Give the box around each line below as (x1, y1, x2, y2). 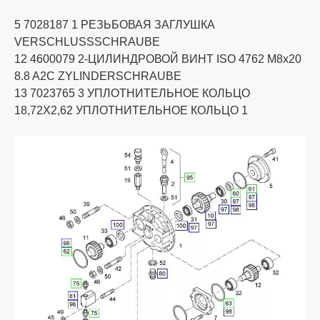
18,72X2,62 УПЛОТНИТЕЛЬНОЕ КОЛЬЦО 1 (14, 104, 248, 116)
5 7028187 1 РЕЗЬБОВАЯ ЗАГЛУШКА (14, 18, 215, 31)
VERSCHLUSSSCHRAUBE (14, 35, 160, 48)
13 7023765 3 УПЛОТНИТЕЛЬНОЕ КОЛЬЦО (14, 86, 250, 99)
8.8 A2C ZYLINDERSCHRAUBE (14, 69, 181, 82)
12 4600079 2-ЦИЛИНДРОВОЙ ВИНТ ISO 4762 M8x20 (14, 52, 301, 65)
